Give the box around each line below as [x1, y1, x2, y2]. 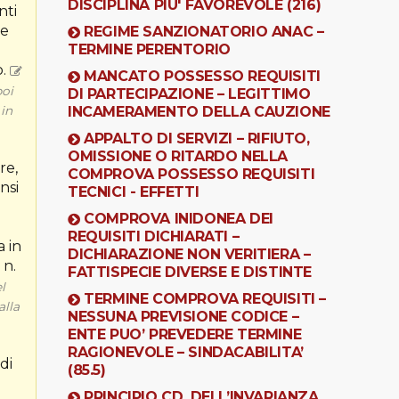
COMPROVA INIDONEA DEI [84, 209, 273, 227]
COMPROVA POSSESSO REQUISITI [68, 165, 315, 183]
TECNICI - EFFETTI [68, 183, 199, 200]
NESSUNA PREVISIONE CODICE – [68, 307, 299, 325]
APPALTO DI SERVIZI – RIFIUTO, [84, 129, 310, 147]
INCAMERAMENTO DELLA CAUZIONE [68, 102, 330, 120]
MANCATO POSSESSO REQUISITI [84, 67, 321, 85]
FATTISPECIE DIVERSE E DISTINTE [68, 263, 313, 281]
